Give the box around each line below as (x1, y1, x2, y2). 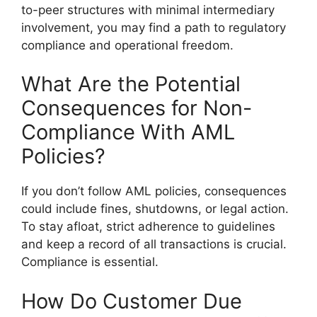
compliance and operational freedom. (21, 38, 234, 52)
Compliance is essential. (21, 255, 158, 270)
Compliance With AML (21, 120, 235, 145)
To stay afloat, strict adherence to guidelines (21, 219, 275, 234)
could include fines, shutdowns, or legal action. (21, 202, 289, 217)
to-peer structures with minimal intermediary (21, 2, 275, 17)
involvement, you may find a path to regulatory (21, 20, 286, 35)
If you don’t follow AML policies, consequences (21, 184, 287, 199)
